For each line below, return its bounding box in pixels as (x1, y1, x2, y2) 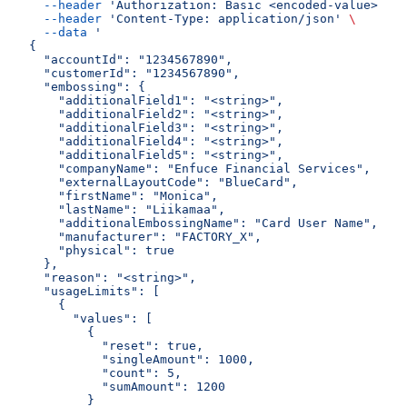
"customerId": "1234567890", (29, 65, 240, 80)
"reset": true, (29, 338, 203, 352)
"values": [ (29, 311, 153, 325)
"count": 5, (29, 365, 182, 380)
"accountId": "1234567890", (29, 52, 233, 66)
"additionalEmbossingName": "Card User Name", (29, 215, 378, 230)
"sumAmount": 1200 (29, 379, 225, 393)
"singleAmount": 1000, (29, 352, 254, 366)
